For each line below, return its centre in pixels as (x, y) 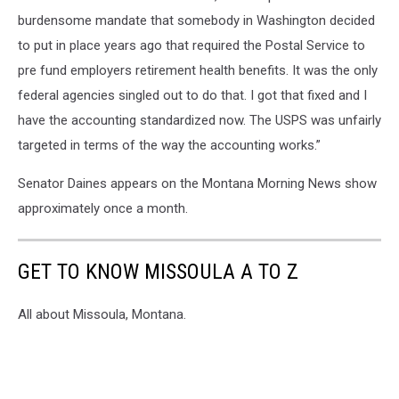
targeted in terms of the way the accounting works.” (169, 146)
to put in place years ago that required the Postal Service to (191, 46)
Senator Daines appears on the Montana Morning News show (197, 184)
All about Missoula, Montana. (102, 315)
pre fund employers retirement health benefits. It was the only (198, 71)
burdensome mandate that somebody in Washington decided (196, 21)
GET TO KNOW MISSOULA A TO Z (158, 272)
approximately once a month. (103, 209)
